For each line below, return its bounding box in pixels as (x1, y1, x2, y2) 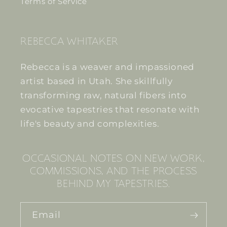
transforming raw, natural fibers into (20, 90, 187, 101)
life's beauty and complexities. (20, 119, 160, 129)
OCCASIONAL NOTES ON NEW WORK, (22, 154, 205, 165)
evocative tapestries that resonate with (20, 104, 200, 115)
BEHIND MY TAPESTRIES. (57, 179, 170, 190)
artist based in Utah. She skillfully (20, 76, 173, 87)
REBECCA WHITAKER (20, 37, 119, 48)
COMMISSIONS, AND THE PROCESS (30, 167, 197, 177)
